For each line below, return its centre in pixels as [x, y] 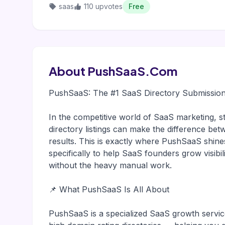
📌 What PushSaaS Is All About [109, 189]
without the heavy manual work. [110, 165]
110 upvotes [103, 6]
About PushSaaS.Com [113, 71]
